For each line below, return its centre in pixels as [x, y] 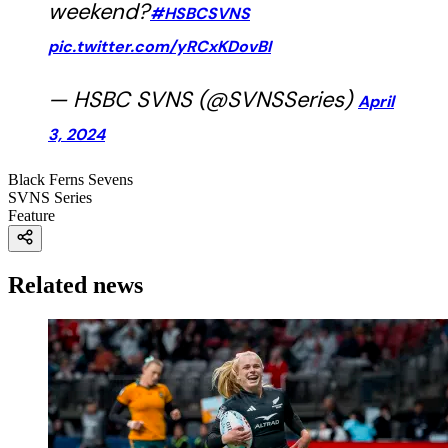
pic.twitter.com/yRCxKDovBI [159, 47]
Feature [31, 216]
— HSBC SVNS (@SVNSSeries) [203, 100]
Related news [75, 285]
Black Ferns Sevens [70, 180]
